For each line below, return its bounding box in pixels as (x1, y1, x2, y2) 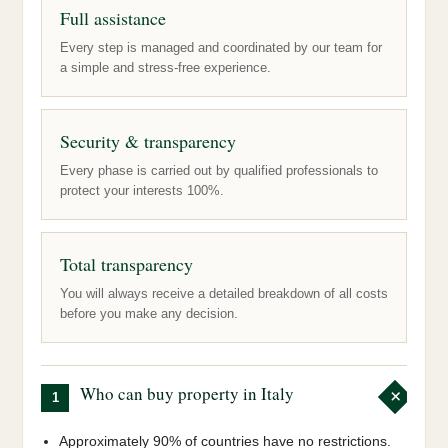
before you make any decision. (60, 305, 238, 321)
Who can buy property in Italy (80, 381, 294, 405)
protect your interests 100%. (60, 182, 224, 198)
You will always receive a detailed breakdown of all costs (60, 285, 388, 301)
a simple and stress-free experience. (60, 59, 271, 75)
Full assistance (60, 5, 166, 30)
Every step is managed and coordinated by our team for (60, 39, 382, 55)
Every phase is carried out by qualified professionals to (60, 162, 378, 178)
